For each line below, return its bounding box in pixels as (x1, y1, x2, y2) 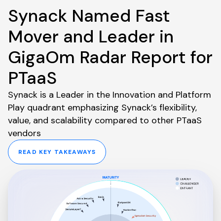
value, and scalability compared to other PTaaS (8, 114, 202, 126)
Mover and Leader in (8, 25, 174, 48)
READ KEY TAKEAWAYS (18, 147, 96, 156)
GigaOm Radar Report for (8, 45, 213, 69)
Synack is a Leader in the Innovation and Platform (8, 88, 211, 101)
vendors (8, 127, 41, 139)
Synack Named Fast (8, 4, 170, 27)
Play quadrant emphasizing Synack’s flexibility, (8, 101, 197, 113)
